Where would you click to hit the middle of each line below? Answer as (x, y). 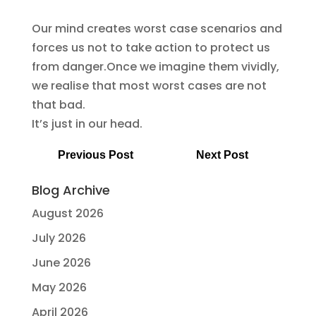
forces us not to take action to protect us (151, 48)
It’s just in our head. (87, 124)
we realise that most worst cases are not (149, 86)
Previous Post (96, 155)
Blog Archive (71, 190)
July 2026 (59, 238)
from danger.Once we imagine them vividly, (155, 67)
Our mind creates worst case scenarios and (157, 29)
